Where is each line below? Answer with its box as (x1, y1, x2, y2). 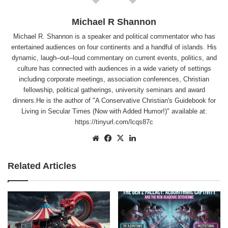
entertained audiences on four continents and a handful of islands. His (11, 43, 217, 51)
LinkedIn (138, 133, 166, 142)
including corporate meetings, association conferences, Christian (19, 75, 209, 83)
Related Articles (8, 161, 76, 172)
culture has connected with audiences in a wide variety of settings (17, 65, 211, 73)
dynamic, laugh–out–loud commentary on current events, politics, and (11, 54, 217, 62)
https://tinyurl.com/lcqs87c (75, 118, 153, 126)
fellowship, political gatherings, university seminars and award (23, 86, 205, 94)
